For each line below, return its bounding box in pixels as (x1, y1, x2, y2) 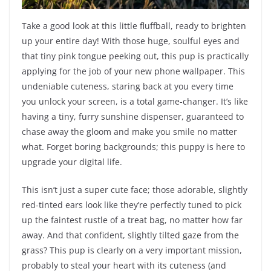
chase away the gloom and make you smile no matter (22, 126, 237, 138)
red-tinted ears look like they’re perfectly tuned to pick (22, 199, 241, 211)
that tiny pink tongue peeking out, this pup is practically (22, 50, 249, 62)
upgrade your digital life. (22, 156, 122, 168)
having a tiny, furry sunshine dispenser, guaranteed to (22, 111, 244, 123)
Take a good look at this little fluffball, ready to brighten (22, 20, 246, 32)
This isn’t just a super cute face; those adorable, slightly (22, 184, 247, 196)
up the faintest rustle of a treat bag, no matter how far (22, 214, 243, 226)
